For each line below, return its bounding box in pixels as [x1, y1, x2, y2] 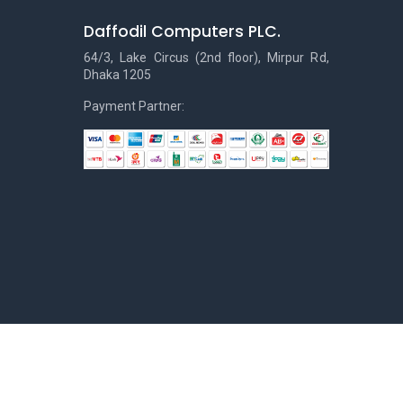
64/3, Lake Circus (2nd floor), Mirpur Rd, [84, 50, 329, 65]
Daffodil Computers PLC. [84, 21, 282, 42]
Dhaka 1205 [84, 67, 152, 82]
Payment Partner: [84, 99, 185, 113]
